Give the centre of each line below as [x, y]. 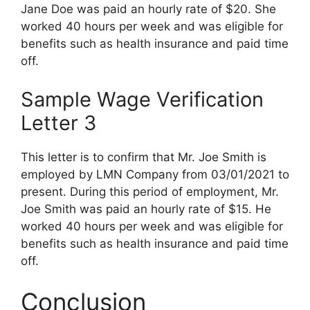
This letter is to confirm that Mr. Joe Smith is [144, 157]
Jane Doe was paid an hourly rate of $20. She [148, 9]
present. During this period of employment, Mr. [150, 191]
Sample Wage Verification [142, 99]
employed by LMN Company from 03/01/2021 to [155, 174]
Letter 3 [58, 122]
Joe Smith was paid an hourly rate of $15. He [146, 209]
